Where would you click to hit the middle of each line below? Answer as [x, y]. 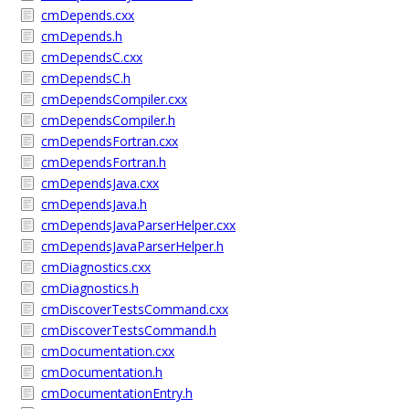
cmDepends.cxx [88, 15]
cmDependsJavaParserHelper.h [132, 246]
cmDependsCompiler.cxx [114, 99]
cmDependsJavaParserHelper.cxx [138, 225]
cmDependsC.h [86, 78]
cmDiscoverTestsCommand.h [129, 330]
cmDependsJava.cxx [100, 183]
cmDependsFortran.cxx [110, 141]
